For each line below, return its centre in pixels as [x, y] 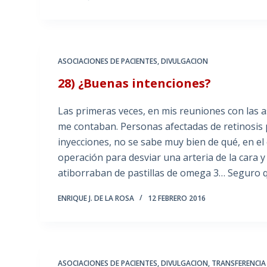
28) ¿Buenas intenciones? [135, 83]
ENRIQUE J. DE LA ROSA [96, 198]
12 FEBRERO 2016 [177, 198]
